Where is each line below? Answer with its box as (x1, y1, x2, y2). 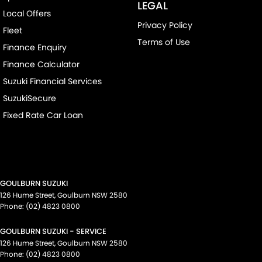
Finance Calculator (3, 58, 80, 71)
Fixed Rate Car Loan (3, 109, 83, 122)
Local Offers (3, 8, 51, 20)
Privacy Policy (137, 19, 192, 32)
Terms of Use (137, 36, 190, 49)
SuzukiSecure (3, 92, 56, 105)
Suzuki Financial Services (3, 75, 102, 88)
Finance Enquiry (3, 42, 67, 54)
